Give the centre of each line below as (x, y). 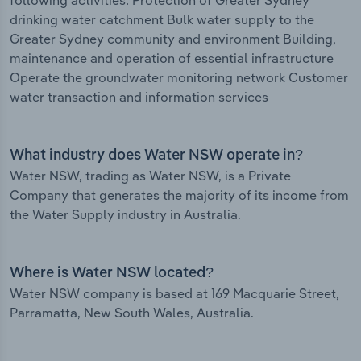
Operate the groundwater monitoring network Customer (179, 78)
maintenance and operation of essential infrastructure (172, 58)
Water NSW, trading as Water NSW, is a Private (150, 176)
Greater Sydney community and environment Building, (173, 39)
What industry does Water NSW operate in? (156, 156)
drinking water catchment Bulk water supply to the (162, 20)
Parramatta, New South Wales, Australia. (132, 313)
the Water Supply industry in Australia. (125, 215)
